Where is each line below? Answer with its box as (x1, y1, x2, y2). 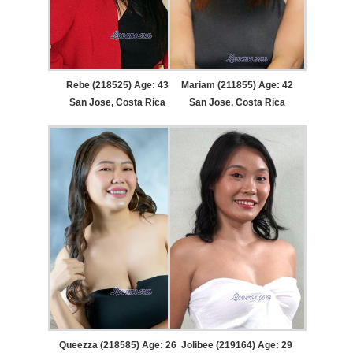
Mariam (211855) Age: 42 (180, 80, 293, 91)
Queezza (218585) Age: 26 (58, 340, 176, 351)
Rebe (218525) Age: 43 (66, 80, 169, 91)
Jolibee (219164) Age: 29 (181, 340, 293, 351)
